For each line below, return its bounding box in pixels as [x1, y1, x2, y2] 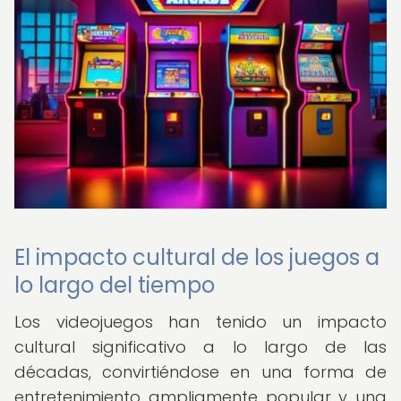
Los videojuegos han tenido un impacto [14, 311, 387, 333]
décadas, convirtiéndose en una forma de [14, 361, 387, 383]
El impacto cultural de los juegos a [14, 243, 380, 272]
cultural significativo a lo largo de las [14, 336, 387, 358]
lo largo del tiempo [14, 270, 215, 300]
